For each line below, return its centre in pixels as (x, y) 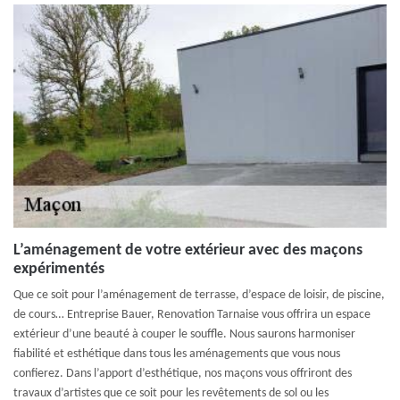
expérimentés (59, 269)
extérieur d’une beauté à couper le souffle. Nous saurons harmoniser (184, 334)
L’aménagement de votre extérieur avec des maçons (188, 250)
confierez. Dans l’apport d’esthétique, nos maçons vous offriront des (183, 374)
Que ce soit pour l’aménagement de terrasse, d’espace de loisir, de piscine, (199, 295)
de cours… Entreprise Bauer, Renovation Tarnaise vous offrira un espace (192, 315)
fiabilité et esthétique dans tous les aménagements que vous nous (177, 354)
